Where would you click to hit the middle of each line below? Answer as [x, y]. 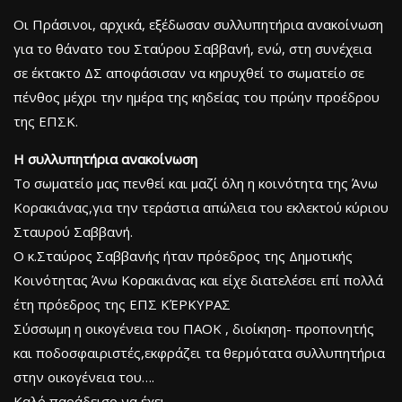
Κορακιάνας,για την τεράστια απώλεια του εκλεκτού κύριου [201, 207]
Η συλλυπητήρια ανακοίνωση [105, 158]
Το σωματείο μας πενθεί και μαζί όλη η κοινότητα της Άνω [196, 183]
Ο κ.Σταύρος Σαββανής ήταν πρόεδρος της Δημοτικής [183, 255]
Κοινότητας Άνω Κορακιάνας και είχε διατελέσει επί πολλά [198, 280]
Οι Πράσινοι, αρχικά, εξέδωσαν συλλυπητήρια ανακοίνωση [198, 24]
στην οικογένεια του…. [84, 376]
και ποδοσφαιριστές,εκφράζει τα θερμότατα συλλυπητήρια [199, 352]
